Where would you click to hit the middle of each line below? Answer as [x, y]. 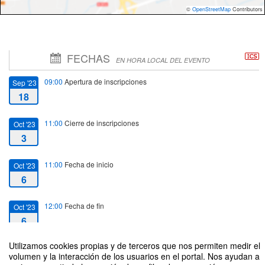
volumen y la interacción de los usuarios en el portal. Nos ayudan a [134, 256]
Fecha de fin [83, 205]
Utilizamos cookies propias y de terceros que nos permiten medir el [135, 245]
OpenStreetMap [211, 9]
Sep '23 [24, 82]
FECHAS [88, 58]
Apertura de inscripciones [105, 81]
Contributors [247, 9]
